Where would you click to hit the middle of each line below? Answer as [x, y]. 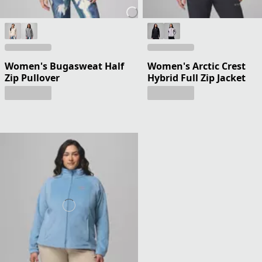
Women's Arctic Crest [196, 66]
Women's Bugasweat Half [64, 66]
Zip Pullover [32, 77]
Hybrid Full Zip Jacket [196, 77]
